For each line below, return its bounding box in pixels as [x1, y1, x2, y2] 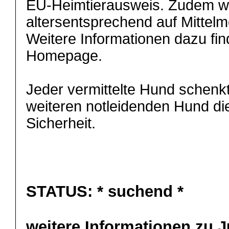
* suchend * [97, 182, 184, 200]
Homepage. [26, 48, 102, 64]
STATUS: [26, 182, 93, 200]
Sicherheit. [26, 115, 96, 131]
